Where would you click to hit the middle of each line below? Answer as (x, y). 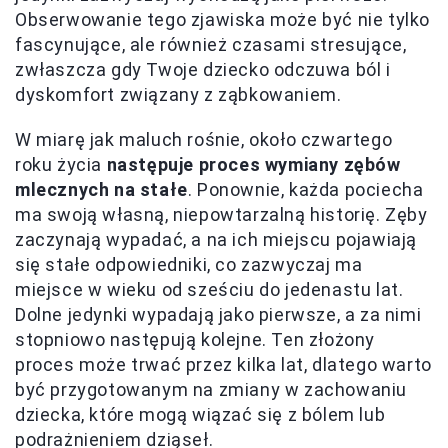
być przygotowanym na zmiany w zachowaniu (211, 390)
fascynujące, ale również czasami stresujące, (211, 45)
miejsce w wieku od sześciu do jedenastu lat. (209, 290)
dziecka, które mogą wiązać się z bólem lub (200, 415)
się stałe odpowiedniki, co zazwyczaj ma (189, 265)
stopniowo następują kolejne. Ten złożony (195, 340)
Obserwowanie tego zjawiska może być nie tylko (223, 20)
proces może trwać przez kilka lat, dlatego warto (223, 365)
